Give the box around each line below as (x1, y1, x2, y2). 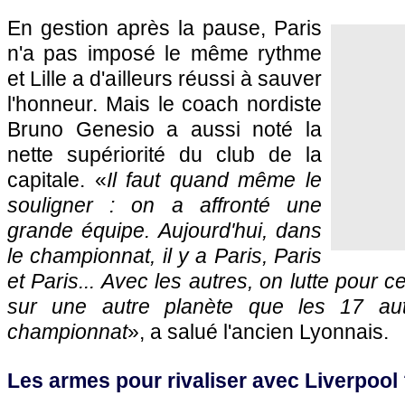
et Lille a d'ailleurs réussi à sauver (7, 67, 322, 90)
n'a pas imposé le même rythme (7, 42, 322, 65)
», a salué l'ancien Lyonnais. (127, 320, 389, 344)
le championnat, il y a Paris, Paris (7, 244, 322, 268)
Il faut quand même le (106, 168, 323, 192)
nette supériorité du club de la (7, 143, 322, 166)
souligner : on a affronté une (7, 193, 322, 217)
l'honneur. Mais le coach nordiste (7, 92, 322, 116)
